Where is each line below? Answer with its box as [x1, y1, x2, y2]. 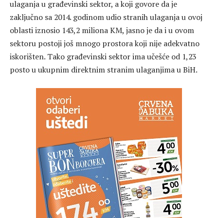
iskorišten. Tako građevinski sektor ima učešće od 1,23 [10, 51, 196, 62]
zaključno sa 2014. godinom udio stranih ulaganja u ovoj [10, 11, 202, 22]
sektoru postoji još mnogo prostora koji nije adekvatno [10, 37, 200, 49]
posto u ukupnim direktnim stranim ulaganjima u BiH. [10, 64, 198, 75]
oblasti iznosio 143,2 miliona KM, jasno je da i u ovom [10, 24, 194, 36]
